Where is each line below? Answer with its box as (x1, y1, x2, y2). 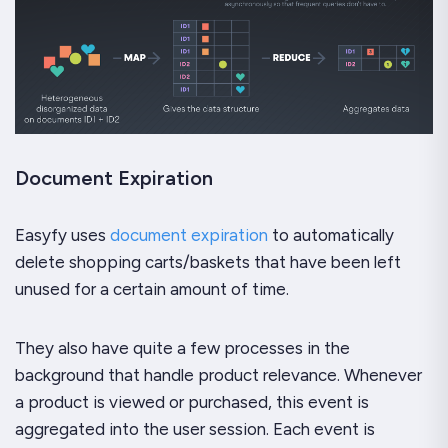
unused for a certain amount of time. (15, 279, 289, 299)
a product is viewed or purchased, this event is (15, 392, 369, 412)
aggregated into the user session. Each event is (15, 419, 375, 439)
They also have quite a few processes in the (15, 338, 350, 358)
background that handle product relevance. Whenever (15, 365, 422, 385)
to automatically (268, 225, 394, 245)
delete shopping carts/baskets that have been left (15, 252, 401, 272)
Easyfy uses (15, 225, 110, 245)
